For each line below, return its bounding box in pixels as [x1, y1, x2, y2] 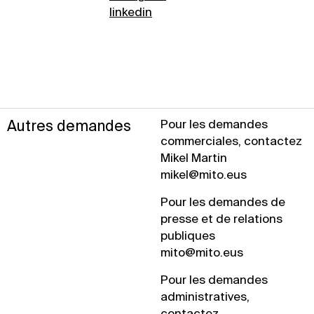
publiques [161, 228, 215, 243]
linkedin [109, 4, 152, 20]
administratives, [161, 289, 250, 304]
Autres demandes [7, 116, 131, 136]
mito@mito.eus [161, 245, 243, 260]
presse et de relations [161, 211, 282, 226]
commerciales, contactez [161, 133, 302, 149]
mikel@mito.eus [161, 167, 247, 182]
